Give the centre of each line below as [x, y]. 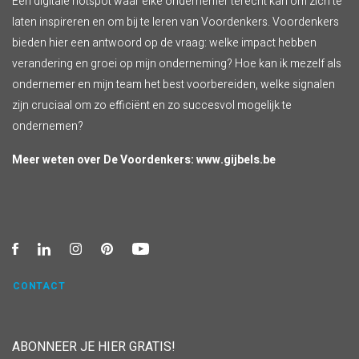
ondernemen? [48, 127]
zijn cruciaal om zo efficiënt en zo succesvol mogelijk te [152, 106]
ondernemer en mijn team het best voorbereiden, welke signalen [173, 85]
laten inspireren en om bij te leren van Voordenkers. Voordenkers [175, 22]
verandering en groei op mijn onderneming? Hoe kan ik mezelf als [177, 64]
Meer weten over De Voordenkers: [104, 160]
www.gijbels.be [236, 160]
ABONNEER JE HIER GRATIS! [94, 347]
